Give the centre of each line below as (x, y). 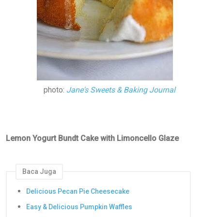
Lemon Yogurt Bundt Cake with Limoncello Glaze (92, 138)
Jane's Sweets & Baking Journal (121, 90)
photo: (54, 90)
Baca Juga (39, 171)
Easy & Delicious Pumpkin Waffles (79, 207)
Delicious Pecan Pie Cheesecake (78, 192)
